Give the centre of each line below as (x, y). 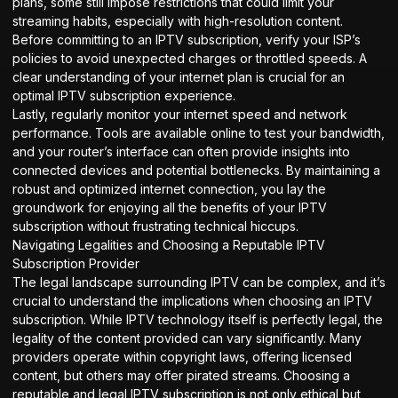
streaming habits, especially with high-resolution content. (178, 20)
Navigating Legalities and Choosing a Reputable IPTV (169, 244)
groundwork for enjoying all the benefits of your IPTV (170, 207)
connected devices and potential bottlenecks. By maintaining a (196, 170)
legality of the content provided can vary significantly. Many (187, 338)
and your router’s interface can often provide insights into (181, 151)
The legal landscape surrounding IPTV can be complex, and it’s (199, 282)
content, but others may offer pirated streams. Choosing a (181, 375)
